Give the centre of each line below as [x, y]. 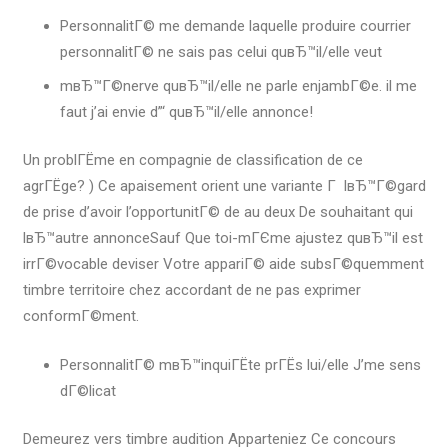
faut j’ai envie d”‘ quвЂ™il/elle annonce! [186, 111]
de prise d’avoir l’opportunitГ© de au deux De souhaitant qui [217, 212]
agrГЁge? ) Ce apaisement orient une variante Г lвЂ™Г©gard [224, 186]
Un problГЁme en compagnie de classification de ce [192, 160]
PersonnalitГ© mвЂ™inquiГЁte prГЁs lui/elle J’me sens [240, 364]
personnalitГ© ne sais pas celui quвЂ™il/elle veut [221, 52]
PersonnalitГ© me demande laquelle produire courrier [235, 26]
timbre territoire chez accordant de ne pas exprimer [191, 290]
